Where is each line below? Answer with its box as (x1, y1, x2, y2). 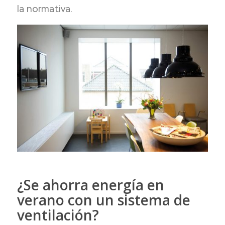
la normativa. (17, 3, 72, 15)
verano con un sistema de (17, 190, 190, 210)
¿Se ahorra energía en (17, 175, 164, 195)
